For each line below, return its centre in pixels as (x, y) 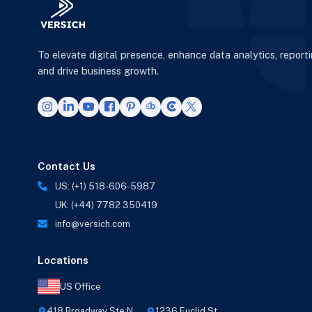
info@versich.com (92, 224)
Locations (63, 260)
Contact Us (66, 166)
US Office (80, 286)
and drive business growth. (98, 71)
